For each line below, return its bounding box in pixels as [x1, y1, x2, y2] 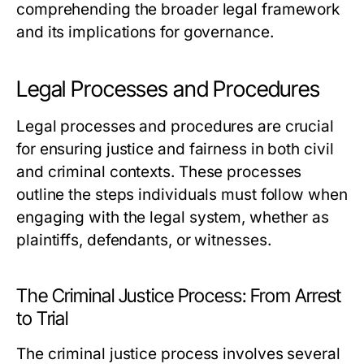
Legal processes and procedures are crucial [16, 117, 335, 136]
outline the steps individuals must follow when [16, 185, 348, 204]
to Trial [16, 307, 69, 330]
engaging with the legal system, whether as [16, 208, 330, 227]
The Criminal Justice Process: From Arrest [16, 284, 342, 307]
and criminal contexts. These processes [16, 162, 302, 181]
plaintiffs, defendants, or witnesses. [16, 231, 271, 249]
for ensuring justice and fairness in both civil [16, 140, 334, 158]
